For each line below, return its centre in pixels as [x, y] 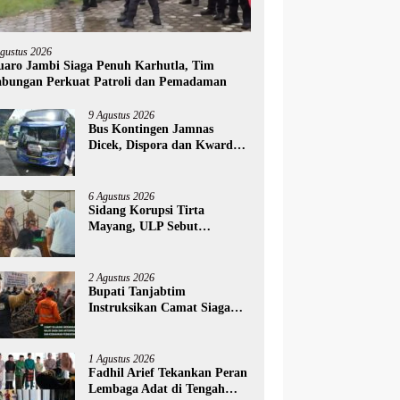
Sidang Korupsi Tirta [147, 210]
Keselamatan [124, 177]
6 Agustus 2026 [122, 196]
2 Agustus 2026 [122, 277]
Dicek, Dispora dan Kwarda [164, 145]
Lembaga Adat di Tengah [157, 388]
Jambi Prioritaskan [142, 161]
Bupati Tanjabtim [137, 291]
